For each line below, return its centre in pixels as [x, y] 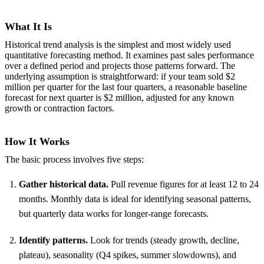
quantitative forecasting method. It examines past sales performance [129, 55]
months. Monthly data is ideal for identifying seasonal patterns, [135, 199]
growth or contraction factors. [60, 108]
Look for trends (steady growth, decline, [164, 240]
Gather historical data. [64, 184]
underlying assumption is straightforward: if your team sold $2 [120, 76]
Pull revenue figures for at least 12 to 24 [184, 184]
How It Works [37, 142]
